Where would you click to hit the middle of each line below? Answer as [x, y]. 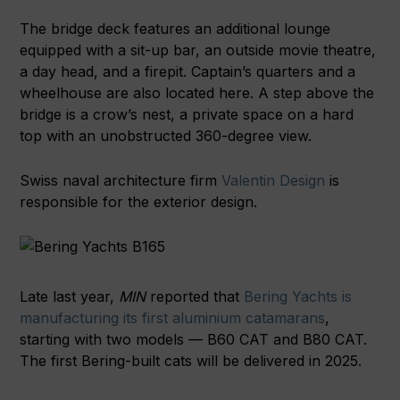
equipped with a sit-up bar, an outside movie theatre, [198, 50]
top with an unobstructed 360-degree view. [166, 136]
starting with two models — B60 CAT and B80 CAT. [194, 340]
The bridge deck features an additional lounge [175, 29]
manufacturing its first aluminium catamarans [173, 318]
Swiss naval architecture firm [119, 181]
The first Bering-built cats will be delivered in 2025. [191, 361]
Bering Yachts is [296, 297]
